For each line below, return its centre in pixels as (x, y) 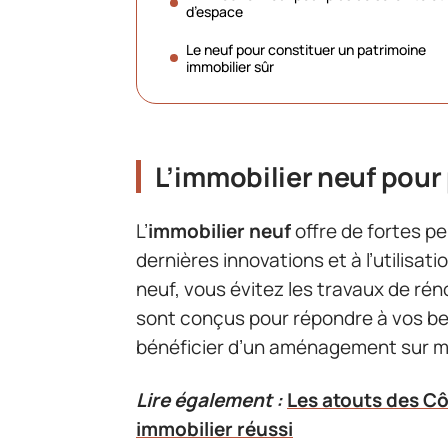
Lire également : (209, 400)
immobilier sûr (230, 66)
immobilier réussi (214, 429)
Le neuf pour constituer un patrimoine (306, 49)
